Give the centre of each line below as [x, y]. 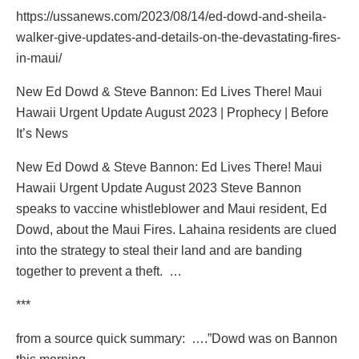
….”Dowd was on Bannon [264, 339]
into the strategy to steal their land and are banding [159, 251]
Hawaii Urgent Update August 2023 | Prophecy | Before [172, 113]
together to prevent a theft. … [99, 272]
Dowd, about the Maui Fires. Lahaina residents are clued [176, 230]
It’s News [42, 134]
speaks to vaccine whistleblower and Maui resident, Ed [171, 209]
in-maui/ [39, 58]
